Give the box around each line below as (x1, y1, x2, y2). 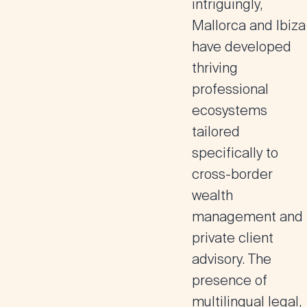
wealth (192, 186, 233, 204)
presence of (192, 271, 267, 289)
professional (192, 80, 269, 98)
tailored (192, 123, 240, 140)
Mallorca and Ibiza (192, 16, 306, 34)
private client (192, 229, 273, 247)
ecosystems (192, 101, 267, 119)
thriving (192, 59, 238, 77)
